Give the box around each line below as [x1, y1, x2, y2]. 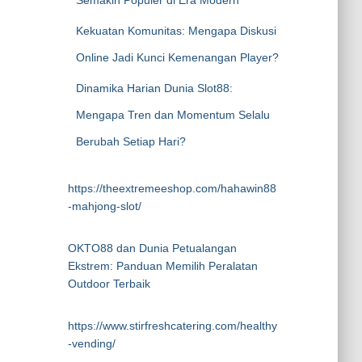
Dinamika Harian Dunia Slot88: [75, 82, 233, 95]
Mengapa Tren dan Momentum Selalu [75, 108, 270, 121]
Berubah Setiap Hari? [75, 135, 186, 148]
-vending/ [67, 337, 116, 350]
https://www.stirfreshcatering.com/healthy [67, 319, 277, 332]
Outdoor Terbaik [67, 277, 150, 290]
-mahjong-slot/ [67, 200, 141, 213]
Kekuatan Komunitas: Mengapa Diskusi [75, 24, 276, 37]
